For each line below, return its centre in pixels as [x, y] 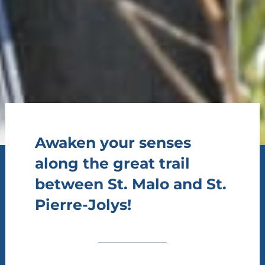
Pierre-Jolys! [83, 204]
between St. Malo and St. [130, 184]
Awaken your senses [113, 142]
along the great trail [112, 163]
